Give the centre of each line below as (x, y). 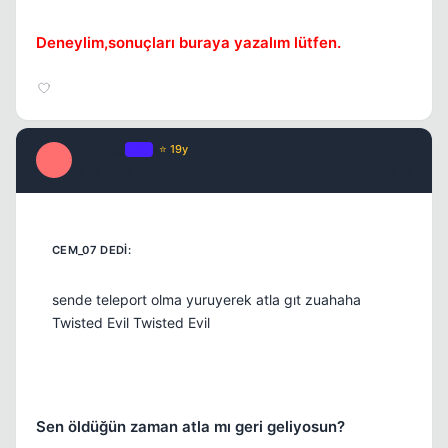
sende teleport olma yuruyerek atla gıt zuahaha (206, 299)
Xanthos (98, 149)
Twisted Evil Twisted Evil (131, 322)
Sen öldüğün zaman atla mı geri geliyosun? (190, 426)
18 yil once (102, 170)
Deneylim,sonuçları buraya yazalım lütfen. (188, 42)
